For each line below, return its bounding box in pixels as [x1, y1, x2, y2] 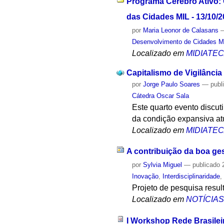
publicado [192, 161, 220, 169]
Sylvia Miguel [143, 161, 182, 169]
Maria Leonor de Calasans [143, 26, 219, 34]
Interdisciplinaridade [162, 172, 220, 180]
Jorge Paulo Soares [143, 80, 200, 88]
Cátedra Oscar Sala [132, 91, 189, 99]
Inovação [132, 172, 159, 180]
